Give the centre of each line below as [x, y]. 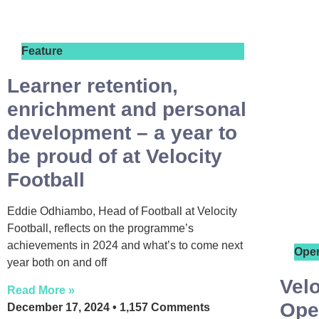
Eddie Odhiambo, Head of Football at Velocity [122, 211]
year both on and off [57, 262]
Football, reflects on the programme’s [100, 228]
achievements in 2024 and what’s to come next [125, 245]
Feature [42, 51]
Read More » [41, 291]
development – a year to [122, 133]
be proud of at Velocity [115, 156]
